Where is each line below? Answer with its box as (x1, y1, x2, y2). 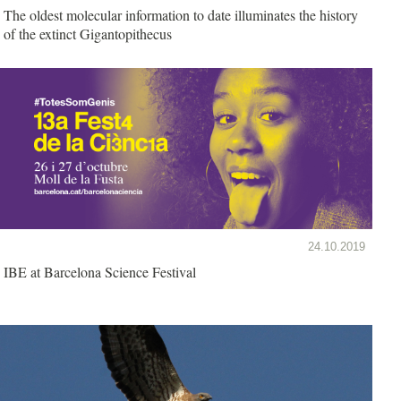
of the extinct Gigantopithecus (4, 23, 172, 43)
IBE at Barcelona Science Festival (4, 261, 196, 281)
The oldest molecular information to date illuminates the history (4, 4, 358, 24)
